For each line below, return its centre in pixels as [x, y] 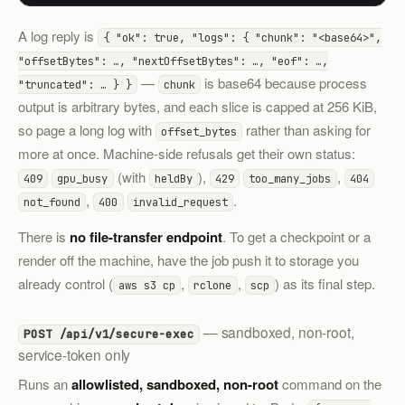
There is [44, 237]
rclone [213, 286]
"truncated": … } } [75, 84]
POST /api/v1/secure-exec [109, 334]
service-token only [75, 355]
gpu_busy [83, 178]
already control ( [66, 284]
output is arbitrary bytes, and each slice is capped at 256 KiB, [198, 106]
